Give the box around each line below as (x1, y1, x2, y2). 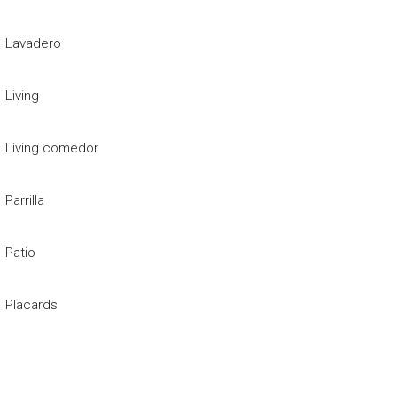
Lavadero (5, 35, 62, 51)
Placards (5, 297, 58, 313)
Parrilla (5, 192, 45, 208)
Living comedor (5, 140, 99, 156)
